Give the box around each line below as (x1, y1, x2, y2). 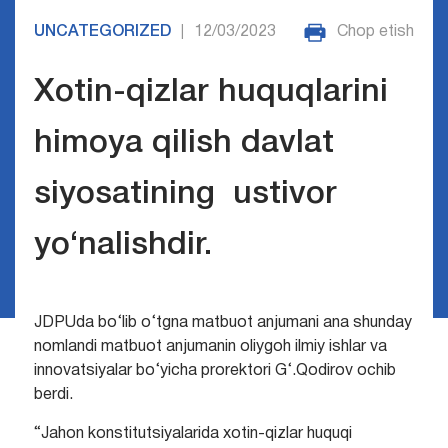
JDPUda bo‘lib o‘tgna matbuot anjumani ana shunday (33, 316, 412, 331)
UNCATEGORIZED (33, 25, 171, 39)
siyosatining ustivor (33, 180, 337, 210)
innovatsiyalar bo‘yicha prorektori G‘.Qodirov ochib (33, 364, 396, 379)
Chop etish (337, 25, 415, 39)
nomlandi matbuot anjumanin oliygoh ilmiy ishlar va (33, 340, 387, 355)
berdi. (33, 388, 73, 403)
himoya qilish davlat (33, 129, 334, 159)
